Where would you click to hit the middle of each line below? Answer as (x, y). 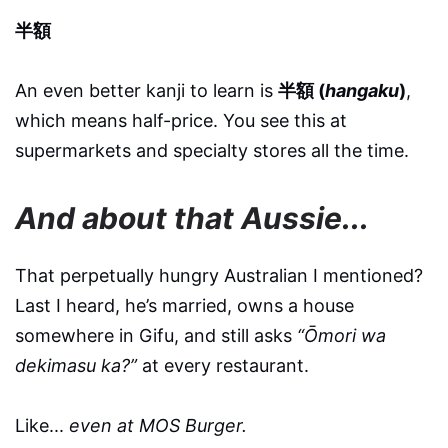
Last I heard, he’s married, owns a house (184, 305)
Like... (42, 425)
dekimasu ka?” (76, 365)
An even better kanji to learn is (146, 90)
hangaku (362, 90)
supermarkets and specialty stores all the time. (212, 150)
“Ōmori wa (341, 335)
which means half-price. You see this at (181, 120)
